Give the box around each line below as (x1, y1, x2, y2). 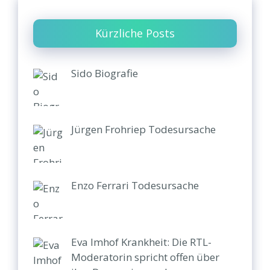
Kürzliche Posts (95, 25, 175, 40)
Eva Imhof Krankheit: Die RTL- (71, 234, 212, 249)
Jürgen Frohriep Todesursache (71, 122, 216, 136)
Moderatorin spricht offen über (71, 250, 219, 264)
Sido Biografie (71, 66, 138, 80)
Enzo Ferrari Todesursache (71, 178, 199, 193)
